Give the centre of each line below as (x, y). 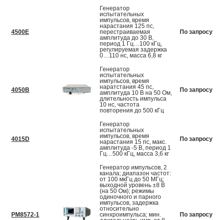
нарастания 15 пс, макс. (133, 142)
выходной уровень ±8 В (132, 185)
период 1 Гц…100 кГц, (131, 44)
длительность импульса (133, 99)
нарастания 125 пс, (127, 26)
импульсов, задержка (129, 203)
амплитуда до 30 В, (127, 38)
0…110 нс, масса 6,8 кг (131, 56)
